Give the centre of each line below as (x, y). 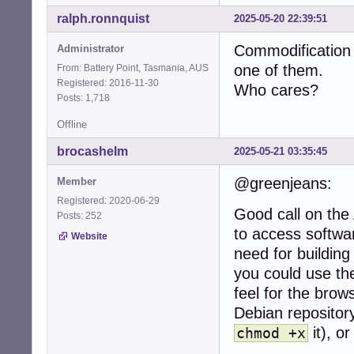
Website (89, 237)
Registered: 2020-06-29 (108, 201)
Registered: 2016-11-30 (108, 83)
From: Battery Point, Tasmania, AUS (133, 68)
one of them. (279, 71)
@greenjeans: (283, 184)
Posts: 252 (82, 216)
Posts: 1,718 (86, 98)
